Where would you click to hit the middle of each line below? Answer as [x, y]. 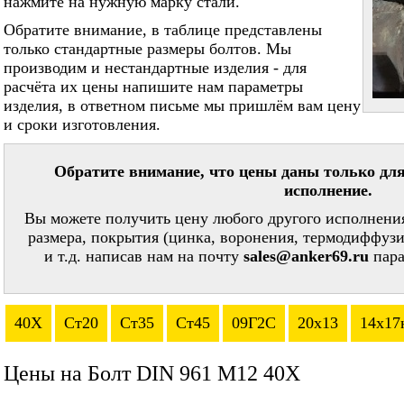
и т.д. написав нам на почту [144, 256]
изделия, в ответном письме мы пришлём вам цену [182, 106]
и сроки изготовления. [82, 124]
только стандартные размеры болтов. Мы [147, 49]
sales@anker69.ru [306, 256]
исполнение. [328, 190]
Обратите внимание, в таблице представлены [163, 30]
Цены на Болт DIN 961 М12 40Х [152, 373]
